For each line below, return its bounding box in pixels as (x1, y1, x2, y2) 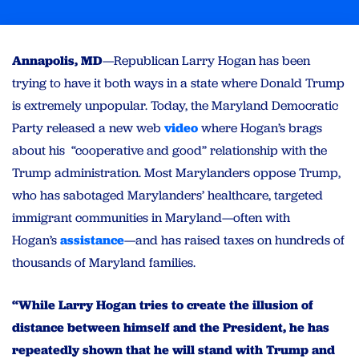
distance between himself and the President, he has (12, 319, 329, 337)
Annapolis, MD (12, 52, 103, 70)
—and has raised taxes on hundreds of (124, 232, 345, 249)
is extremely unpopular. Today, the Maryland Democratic (12, 97, 338, 115)
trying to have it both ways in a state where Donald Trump (12, 75, 345, 92)
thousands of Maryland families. (12, 254, 196, 272)
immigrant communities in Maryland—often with (12, 209, 290, 227)
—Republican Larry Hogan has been (103, 52, 310, 70)
